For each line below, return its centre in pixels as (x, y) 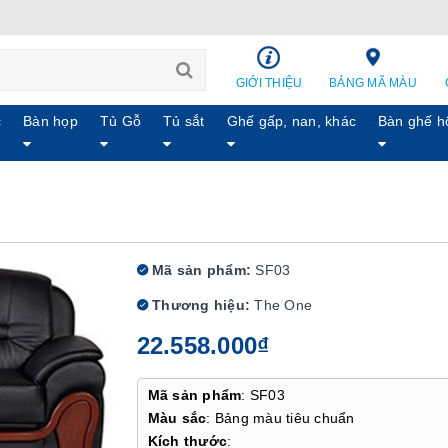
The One (283, 305)
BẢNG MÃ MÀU (373, 83)
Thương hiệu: (198, 305)
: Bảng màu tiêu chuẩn (280, 418)
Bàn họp (50, 121)
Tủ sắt (184, 121)
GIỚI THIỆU (269, 83)
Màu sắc (177, 418)
